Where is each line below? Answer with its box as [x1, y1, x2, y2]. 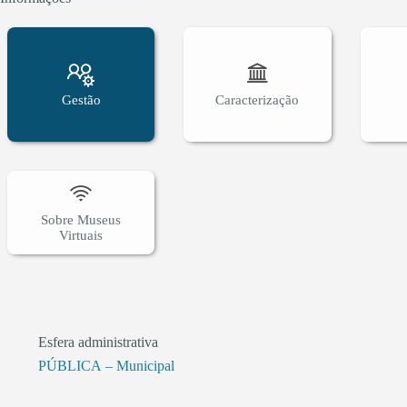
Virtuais [59, 228, 104, 243]
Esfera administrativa [38, 334, 158, 351]
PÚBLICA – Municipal [38, 357, 174, 373]
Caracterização [215, 92, 300, 107]
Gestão [61, 92, 101, 107]
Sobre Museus [41, 213, 122, 228]
